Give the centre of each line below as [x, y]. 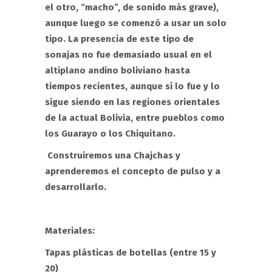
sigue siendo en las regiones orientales [132, 102]
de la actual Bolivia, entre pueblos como [135, 118]
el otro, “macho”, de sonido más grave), [132, 7]
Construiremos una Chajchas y [113, 155]
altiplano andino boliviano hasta [117, 70]
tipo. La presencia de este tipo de [119, 39]
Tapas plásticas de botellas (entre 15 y [131, 253]
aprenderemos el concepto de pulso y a [133, 171]
